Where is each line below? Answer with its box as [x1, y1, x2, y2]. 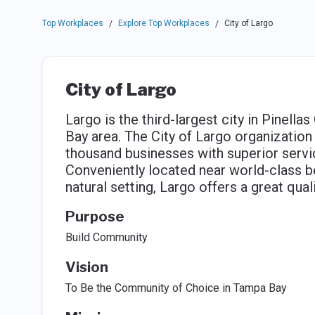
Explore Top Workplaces [117, 18, 210, 28]
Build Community [65, 231, 148, 244]
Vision [65, 259, 108, 276]
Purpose [65, 208, 124, 225]
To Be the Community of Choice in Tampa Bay [65, 281, 287, 295]
